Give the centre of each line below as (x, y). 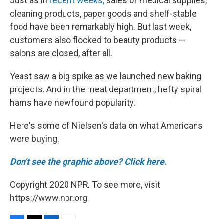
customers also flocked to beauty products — (98, 40)
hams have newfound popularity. (73, 103)
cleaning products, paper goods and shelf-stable (103, 14)
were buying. (34, 139)
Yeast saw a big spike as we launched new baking (106, 76)
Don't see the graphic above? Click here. (88, 162)
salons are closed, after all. (61, 53)
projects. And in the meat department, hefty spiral (106, 89)
